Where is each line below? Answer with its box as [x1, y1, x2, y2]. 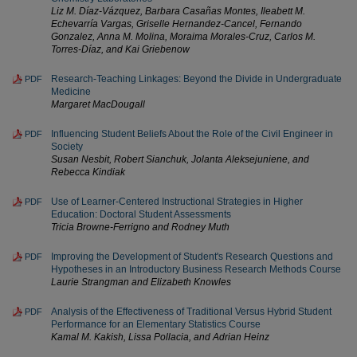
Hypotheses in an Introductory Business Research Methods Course [51, 264, 341, 275]
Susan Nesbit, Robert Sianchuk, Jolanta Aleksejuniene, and [51, 154, 309, 165]
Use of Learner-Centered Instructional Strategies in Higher [51, 196, 303, 207]
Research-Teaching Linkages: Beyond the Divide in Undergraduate [51, 73, 342, 84]
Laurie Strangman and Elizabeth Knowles [51, 277, 231, 288]
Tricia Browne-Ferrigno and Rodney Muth [51, 222, 229, 233]
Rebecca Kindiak [51, 167, 125, 178]
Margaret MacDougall [51, 99, 145, 110]
